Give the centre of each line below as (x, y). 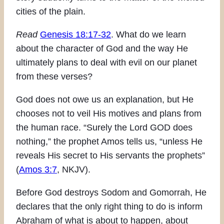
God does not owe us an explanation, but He (105, 99)
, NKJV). (74, 169)
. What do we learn (148, 34)
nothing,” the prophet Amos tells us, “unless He (109, 141)
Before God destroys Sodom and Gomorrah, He (111, 192)
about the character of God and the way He (102, 48)
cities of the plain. (51, 11)
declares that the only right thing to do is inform (109, 206)
